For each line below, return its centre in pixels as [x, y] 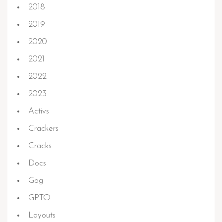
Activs [39, 111]
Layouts [42, 215]
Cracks [40, 146]
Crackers [43, 129]
